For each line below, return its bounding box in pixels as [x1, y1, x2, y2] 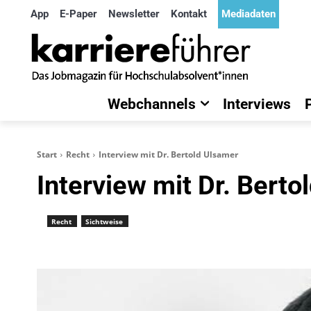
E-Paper [60, 8, 97, 20]
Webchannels [108, 96, 196, 112]
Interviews [223, 96, 291, 112]
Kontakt [171, 8, 207, 20]
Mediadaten [221, 8, 276, 20]
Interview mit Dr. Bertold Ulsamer [99, 149, 238, 160]
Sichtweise [85, 216, 123, 226]
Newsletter [108, 8, 160, 20]
